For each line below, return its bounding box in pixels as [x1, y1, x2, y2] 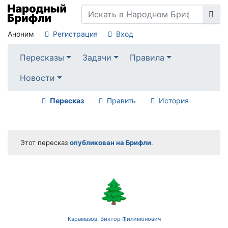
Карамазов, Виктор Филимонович [67, 215, 161, 223]
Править [106, 96, 136, 105]
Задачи [82, 52, 112, 63]
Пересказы [19, 52, 64, 63]
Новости [19, 72, 55, 83]
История [158, 96, 189, 105]
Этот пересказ [20, 138, 70, 147]
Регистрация [52, 30, 98, 38]
